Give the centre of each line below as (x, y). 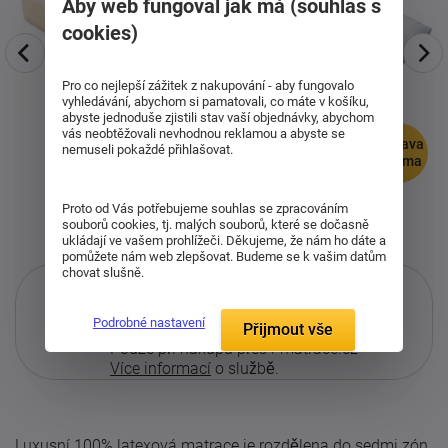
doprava (398, 144)
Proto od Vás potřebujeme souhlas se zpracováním (204, 209)
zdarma (398, 161)
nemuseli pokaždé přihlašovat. (147, 150)
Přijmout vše (288, 330)
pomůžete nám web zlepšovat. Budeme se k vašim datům (223, 257)
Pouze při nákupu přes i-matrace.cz (234, 348)
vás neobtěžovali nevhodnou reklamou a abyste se (203, 134)
